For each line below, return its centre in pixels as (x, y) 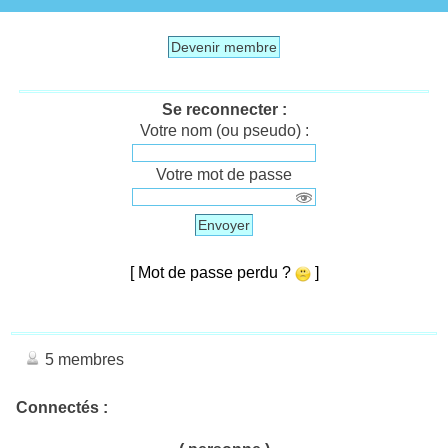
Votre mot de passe (224, 174)
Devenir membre (224, 46)
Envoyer (224, 224)
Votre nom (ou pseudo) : (224, 130)
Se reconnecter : (224, 109)
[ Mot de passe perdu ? (212, 272)
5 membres (82, 359)
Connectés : (62, 407)
